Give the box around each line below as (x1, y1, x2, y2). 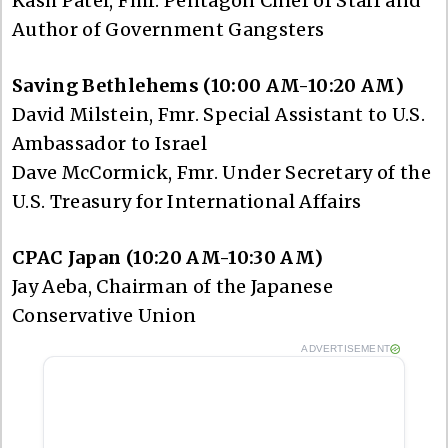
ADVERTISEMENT (301, 342, 390, 354)
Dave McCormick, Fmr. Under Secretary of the (12, 160, 432, 184)
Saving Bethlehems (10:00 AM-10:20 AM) (12, 73, 404, 97)
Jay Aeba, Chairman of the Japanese (12, 274, 333, 298)
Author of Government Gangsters (12, 17, 325, 41)
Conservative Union (12, 303, 197, 327)
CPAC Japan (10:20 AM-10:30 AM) (12, 245, 328, 269)
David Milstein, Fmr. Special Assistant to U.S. (12, 102, 426, 126)
